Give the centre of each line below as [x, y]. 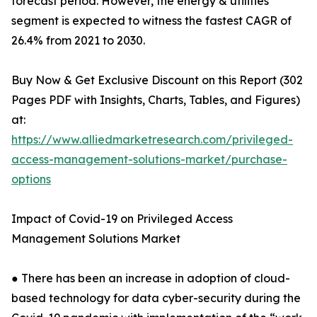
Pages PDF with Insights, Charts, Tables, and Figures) [156, 100]
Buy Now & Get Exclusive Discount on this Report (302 [157, 80]
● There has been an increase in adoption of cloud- [151, 278]
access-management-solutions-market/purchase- [149, 159]
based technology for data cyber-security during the [156, 298]
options [31, 179]
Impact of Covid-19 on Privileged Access [122, 219]
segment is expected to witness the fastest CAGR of [151, 21]
